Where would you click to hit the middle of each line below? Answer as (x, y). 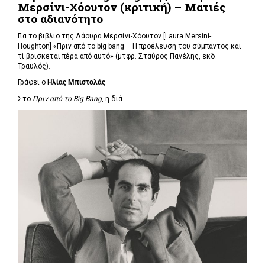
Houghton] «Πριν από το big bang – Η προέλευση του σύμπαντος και (130, 46)
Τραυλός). (34, 66)
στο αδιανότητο (60, 19)
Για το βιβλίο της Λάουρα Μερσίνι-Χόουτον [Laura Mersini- (114, 36)
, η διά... (115, 98)
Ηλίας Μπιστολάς (76, 83)
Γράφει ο (33, 83)
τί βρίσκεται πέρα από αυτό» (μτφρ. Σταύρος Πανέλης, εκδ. (117, 56)
